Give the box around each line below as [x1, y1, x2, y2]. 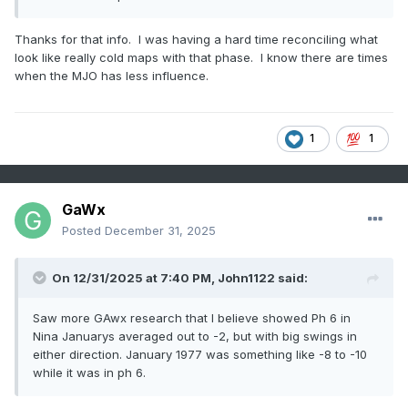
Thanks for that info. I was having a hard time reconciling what [15, 32, 378, 47]
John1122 [218, 270, 275, 286]
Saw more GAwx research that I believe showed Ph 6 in [33, 311, 351, 326]
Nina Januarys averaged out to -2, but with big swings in [33, 329, 357, 344]
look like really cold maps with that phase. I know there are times [15, 50, 388, 66]
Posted [62, 223, 105, 239]
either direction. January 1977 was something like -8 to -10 [33, 347, 367, 362]
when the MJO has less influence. [15, 68, 219, 84]
